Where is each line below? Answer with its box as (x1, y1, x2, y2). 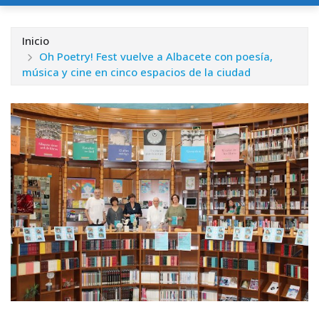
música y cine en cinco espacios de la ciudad (22, 64, 251, 79)
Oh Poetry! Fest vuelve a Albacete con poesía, (38, 48, 273, 63)
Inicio (22, 33, 49, 48)
